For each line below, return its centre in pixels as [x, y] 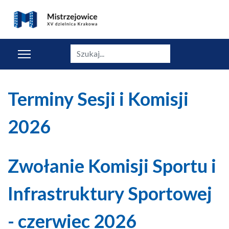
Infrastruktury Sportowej [110, 193]
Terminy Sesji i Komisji [98, 99]
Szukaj [81, 49]
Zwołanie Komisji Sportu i [112, 166]
